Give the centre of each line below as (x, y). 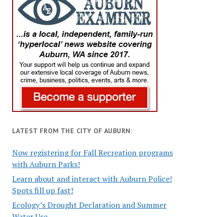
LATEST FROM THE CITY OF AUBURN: (72, 131)
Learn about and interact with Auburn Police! (92, 178)
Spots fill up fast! (42, 190)
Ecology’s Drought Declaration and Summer (89, 205)
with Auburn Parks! (46, 164)
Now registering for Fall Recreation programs (92, 152)
